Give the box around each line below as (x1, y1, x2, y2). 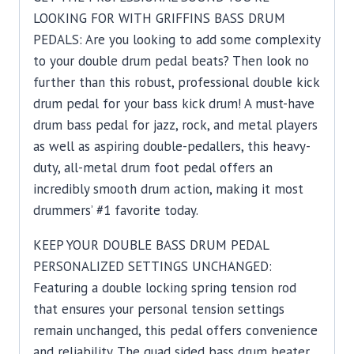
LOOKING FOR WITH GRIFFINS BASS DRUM (33, 9, 285, 28)
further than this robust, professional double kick (33, 73, 319, 92)
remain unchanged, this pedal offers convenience (33, 322, 318, 340)
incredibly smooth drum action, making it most (33, 180, 303, 198)
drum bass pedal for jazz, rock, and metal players (33, 116, 318, 134)
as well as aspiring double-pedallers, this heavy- (33, 137, 311, 156)
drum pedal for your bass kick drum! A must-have (33, 95, 314, 113)
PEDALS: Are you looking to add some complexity (33, 31, 320, 49)
